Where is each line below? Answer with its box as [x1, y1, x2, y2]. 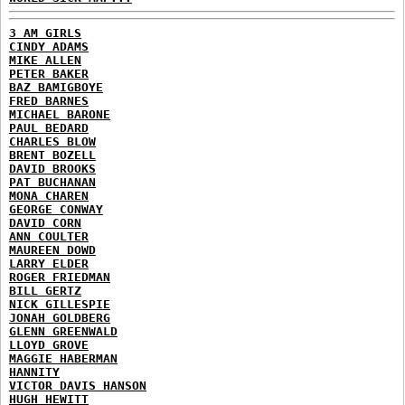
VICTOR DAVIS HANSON [9, 378, 146, 392]
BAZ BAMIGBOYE [9, 80, 103, 94]
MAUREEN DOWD [9, 242, 96, 257]
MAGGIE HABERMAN [9, 351, 118, 365]
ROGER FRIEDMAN [9, 269, 110, 284]
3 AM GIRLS [9, 25, 81, 40]
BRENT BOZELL [9, 147, 96, 162]
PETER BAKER [9, 66, 89, 80]
